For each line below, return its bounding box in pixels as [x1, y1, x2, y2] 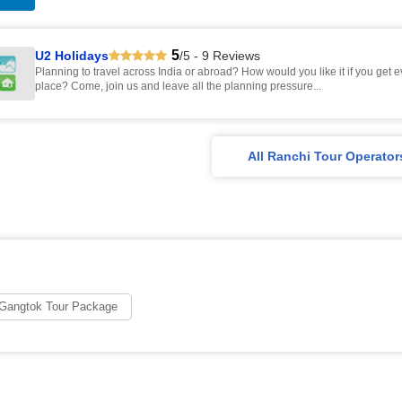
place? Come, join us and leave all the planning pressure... [35, 80, 321, 92]
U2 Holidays [35, 48, 109, 63]
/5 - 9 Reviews [179, 48, 260, 63]
